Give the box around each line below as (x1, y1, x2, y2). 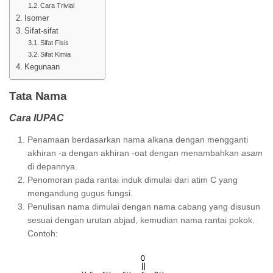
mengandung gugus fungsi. (27, 188, 133, 199)
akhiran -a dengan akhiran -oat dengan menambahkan (27, 148, 241, 158)
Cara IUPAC (9, 113, 64, 124)
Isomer (24, 13, 51, 23)
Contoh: (27, 229, 58, 239)
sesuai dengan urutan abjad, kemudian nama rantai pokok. (27, 215, 255, 225)
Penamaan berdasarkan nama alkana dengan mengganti (27, 135, 248, 145)
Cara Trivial (40, 2, 75, 10)
